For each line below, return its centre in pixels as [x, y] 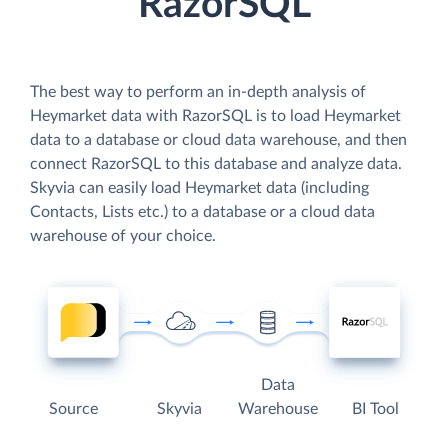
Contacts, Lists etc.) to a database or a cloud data [202, 211]
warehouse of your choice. [123, 235]
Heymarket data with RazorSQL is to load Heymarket [215, 115]
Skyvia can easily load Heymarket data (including [199, 187]
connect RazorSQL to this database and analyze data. [216, 163]
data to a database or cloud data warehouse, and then [218, 139]
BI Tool [375, 409]
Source [74, 409]
